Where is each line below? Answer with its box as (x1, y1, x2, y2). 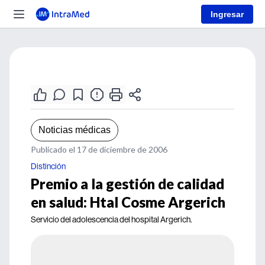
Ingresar (211, 9, 244, 19)
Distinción (31, 161, 66, 172)
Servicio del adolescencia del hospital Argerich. (31, 214, 192, 225)
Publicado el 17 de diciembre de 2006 (31, 144, 167, 154)
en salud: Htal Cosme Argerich (31, 193, 225, 211)
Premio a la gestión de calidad (31, 175, 224, 192)
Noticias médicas (38, 125, 111, 135)
